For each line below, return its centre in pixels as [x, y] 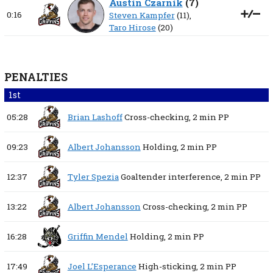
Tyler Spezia [93, 177]
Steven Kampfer [142, 16]
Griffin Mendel [97, 237]
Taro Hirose [132, 28]
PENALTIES [36, 77]
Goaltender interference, [171, 177]
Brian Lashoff [95, 117]
